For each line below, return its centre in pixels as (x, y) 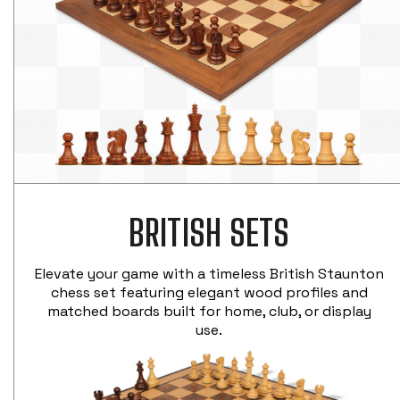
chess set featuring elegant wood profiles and (209, 293)
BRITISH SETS (209, 233)
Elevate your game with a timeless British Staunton (209, 274)
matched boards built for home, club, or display (209, 312)
